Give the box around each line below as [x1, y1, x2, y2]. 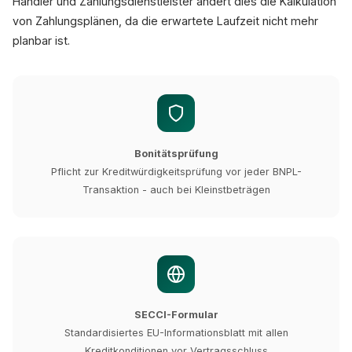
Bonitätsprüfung [134, 148, 218, 159]
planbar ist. [13, 34, 70, 47]
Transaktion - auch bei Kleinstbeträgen [82, 184, 270, 196]
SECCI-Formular [134, 309, 218, 321]
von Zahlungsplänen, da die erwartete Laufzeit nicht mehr [13, 14, 318, 27]
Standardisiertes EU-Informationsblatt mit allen [64, 327, 288, 339]
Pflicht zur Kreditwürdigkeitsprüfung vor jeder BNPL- [50, 166, 302, 178]
